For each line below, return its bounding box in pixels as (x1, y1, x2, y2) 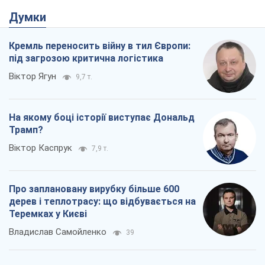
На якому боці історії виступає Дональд (9, 112, 195, 124)
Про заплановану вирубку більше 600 (9, 183, 179, 195)
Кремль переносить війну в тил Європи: (9, 40, 190, 52)
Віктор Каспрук (9, 143, 72, 154)
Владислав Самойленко (9, 227, 106, 238)
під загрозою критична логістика (9, 53, 163, 64)
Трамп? (9, 124, 43, 136)
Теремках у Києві (9, 208, 87, 220)
